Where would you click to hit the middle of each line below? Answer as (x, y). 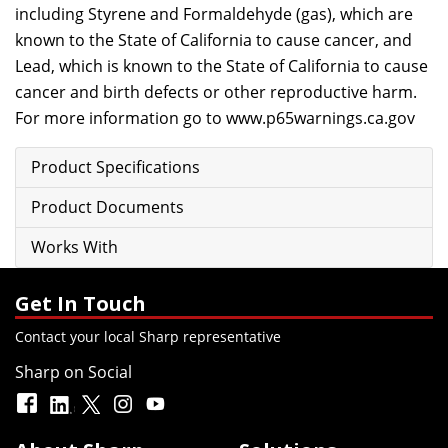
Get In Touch (80, 303)
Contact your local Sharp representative (148, 336)
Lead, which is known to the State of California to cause (221, 66)
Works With (74, 247)
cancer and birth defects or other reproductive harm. (216, 92)
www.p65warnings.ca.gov (320, 118)
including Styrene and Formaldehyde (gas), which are (214, 14)
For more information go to (120, 118)
